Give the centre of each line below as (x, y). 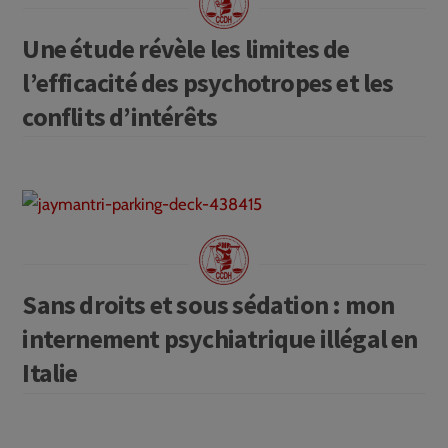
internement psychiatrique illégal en (220, 339)
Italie (51, 373)
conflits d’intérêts (120, 116)
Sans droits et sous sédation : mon (208, 305)
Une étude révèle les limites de (186, 48)
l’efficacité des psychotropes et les (208, 82)
